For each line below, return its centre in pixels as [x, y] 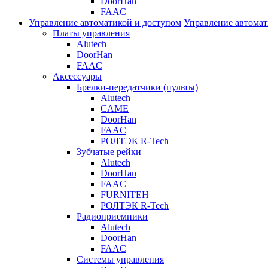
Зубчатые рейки [109, 152]
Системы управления [120, 259]
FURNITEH [125, 195]
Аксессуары [77, 76]
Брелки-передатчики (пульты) [137, 87]
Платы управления [91, 33]
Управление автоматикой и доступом [105, 22]
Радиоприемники [112, 216]
